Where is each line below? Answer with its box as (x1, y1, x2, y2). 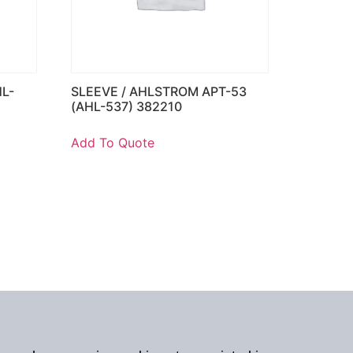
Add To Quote (71, 134, 155, 150)
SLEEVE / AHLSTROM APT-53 (71, 83, 247, 99)
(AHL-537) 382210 (71, 98, 183, 114)
